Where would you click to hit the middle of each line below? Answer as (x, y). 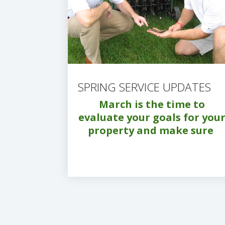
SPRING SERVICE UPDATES (144, 87)
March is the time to (152, 104)
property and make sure (152, 130)
